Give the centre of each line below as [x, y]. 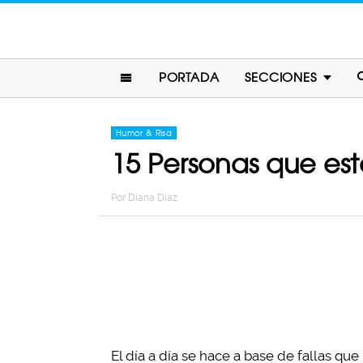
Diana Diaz [153, 198]
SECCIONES [281, 77]
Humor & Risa [144, 133]
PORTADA [189, 77]
